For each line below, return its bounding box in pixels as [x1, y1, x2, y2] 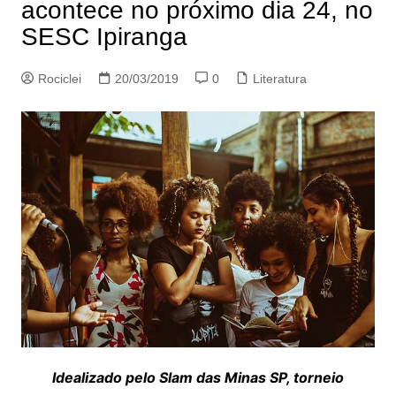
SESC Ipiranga [20, 23, 187, 50]
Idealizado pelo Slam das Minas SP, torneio [51, 368, 344, 386]
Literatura [252, 72, 307, 86]
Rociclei [37, 72, 81, 86]
